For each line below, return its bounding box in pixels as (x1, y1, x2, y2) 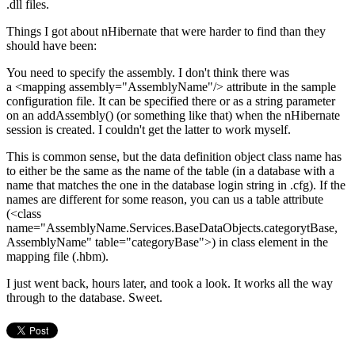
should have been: (6, 39, 97, 53)
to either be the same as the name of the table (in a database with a (6, 164, 334, 178)
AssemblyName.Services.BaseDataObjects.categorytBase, (46, 221, 338, 235)
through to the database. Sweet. (6, 291, 162, 305)
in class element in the (216, 235, 328, 250)
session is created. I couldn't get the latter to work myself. (6, 123, 294, 137)
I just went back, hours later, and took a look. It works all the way (6, 277, 333, 291)
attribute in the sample (223, 80, 336, 94)
